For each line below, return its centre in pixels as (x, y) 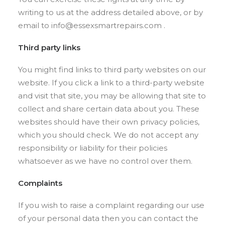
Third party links (49, 47)
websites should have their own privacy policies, (109, 122)
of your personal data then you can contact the (108, 218)
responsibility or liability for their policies (93, 148)
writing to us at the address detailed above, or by (110, 12)
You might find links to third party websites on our (112, 70)
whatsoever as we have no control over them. (105, 161)
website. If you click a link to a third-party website (111, 83)
